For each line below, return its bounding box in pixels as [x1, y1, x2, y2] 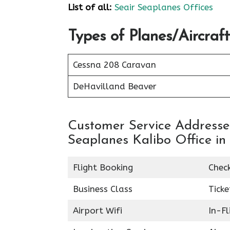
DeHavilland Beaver [72, 81, 157, 91]
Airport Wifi [72, 205, 122, 216]
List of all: [68, 2, 112, 12]
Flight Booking [72, 162, 133, 172]
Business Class [72, 184, 132, 194]
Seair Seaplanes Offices [114, 2, 213, 12]
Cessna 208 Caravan [72, 59, 156, 70]
